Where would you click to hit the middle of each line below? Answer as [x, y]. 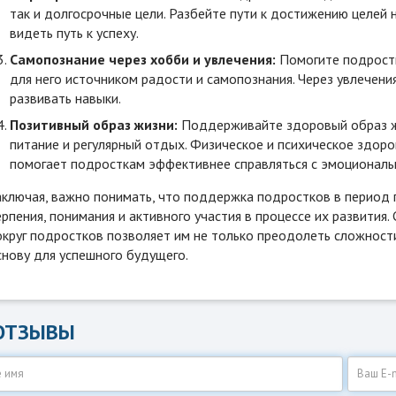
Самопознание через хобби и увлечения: [143, 59]
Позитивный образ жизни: [94, 124]
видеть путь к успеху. [74, 32]
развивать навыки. [65, 98]
